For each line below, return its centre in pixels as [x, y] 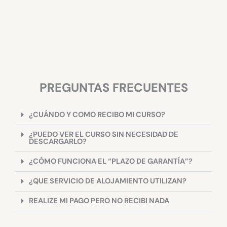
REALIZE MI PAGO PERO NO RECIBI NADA [99, 178]
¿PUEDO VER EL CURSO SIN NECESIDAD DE [103, 111]
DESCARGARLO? [58, 119]
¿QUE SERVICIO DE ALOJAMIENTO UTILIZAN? [107, 158]
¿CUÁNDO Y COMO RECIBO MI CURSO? [97, 92]
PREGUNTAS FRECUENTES [113, 64]
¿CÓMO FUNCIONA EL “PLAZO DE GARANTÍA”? [110, 138]
